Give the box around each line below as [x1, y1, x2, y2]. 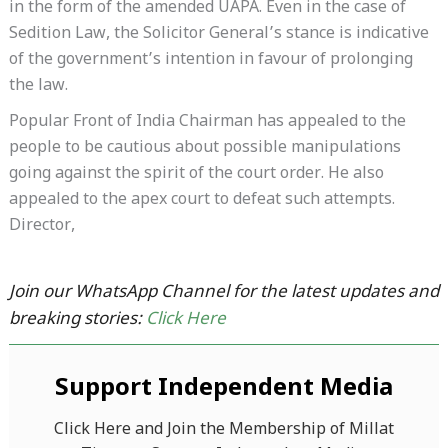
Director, [8, 215, 75, 237]
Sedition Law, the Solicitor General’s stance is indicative [8, 23, 429, 45]
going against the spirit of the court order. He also [8, 163, 384, 185]
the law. [8, 75, 68, 97]
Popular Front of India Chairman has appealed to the [8, 111, 406, 133]
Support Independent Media [55, 372, 393, 405]
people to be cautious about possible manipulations [8, 137, 401, 159]
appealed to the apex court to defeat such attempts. [8, 189, 395, 211]
